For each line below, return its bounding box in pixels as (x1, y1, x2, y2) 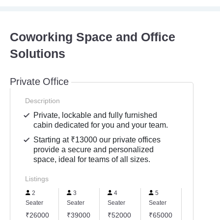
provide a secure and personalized (33, 144, 154, 155)
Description (25, 96, 60, 105)
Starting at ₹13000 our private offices (33, 134, 161, 145)
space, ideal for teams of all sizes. (33, 154, 151, 165)
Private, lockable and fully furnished (33, 110, 158, 120)
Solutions (10, 46, 65, 62)
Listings (25, 174, 49, 183)
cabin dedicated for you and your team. (33, 119, 168, 130)
